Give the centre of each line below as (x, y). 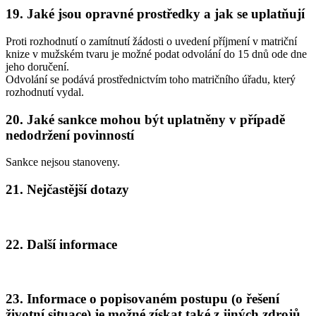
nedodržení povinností (70, 135)
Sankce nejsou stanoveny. (63, 162)
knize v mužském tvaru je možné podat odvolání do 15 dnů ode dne (156, 54)
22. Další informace (61, 244)
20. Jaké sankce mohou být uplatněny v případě (145, 119)
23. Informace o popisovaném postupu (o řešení (142, 299)
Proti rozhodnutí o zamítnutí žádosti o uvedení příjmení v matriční (151, 41)
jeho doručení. (37, 67)
